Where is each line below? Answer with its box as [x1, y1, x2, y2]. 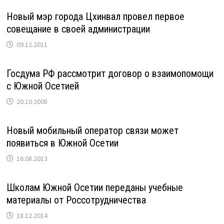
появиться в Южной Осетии [6, 136, 118, 149]
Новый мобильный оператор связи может [6, 124, 178, 136]
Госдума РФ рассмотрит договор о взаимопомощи [6, 67, 213, 79]
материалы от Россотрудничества [6, 193, 146, 206]
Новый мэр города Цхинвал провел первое [6, 10, 184, 22]
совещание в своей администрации [6, 22, 150, 35]
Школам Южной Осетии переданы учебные [6, 181, 183, 193]
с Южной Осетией [6, 79, 79, 92]
